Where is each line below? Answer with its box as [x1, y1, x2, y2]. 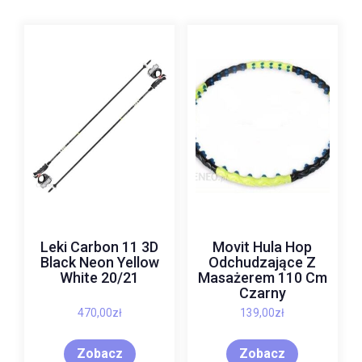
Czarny [238, 284, 286, 301]
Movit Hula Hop [213, 238, 313, 255]
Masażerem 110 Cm [197, 268, 327, 286]
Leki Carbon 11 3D [40, 238, 159, 255]
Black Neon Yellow [40, 253, 159, 271]
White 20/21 [60, 268, 140, 286]
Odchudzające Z [208, 253, 317, 271]
